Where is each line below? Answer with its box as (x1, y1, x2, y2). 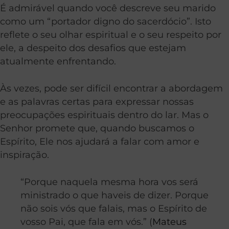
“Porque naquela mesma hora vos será (20, 176, 198, 187)
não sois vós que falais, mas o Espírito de (20, 202, 207, 214)
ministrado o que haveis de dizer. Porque (20, 189, 209, 200)
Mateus (152, 216, 187, 227)
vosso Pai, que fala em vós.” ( (20, 216, 152, 227)
